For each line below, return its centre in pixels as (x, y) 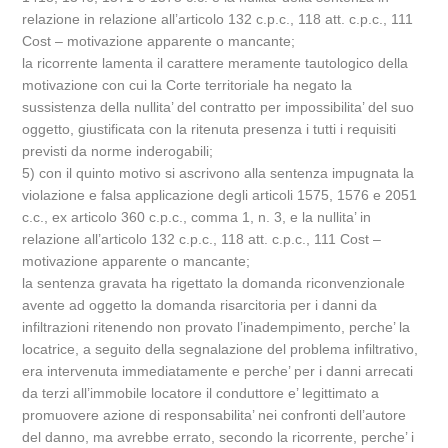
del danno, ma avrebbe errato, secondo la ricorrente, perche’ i (218, 437)
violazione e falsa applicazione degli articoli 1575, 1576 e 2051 (220, 195)
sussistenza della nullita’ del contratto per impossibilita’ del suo (218, 107)
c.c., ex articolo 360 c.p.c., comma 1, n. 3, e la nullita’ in (197, 217)
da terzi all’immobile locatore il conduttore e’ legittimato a (201, 393)
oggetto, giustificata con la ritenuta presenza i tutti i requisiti (209, 129)
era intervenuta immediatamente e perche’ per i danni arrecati (218, 371)
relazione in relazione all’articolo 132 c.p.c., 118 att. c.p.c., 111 (218, 19)
